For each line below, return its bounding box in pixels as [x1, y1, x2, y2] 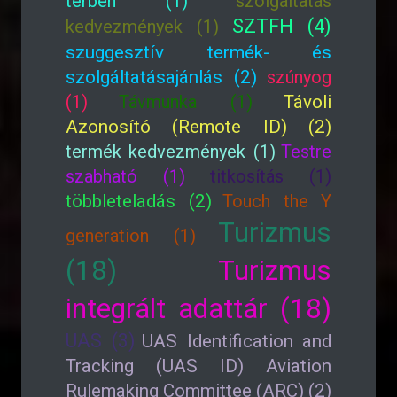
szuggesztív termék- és [66, 42, 331, 63]
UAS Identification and [142, 331, 331, 352]
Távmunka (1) [119, 91, 253, 113]
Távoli [284, 91, 332, 113]
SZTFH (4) [231, 15, 332, 37]
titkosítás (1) [209, 166, 332, 187]
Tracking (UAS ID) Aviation [66, 355, 331, 377]
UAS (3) [66, 330, 135, 352]
